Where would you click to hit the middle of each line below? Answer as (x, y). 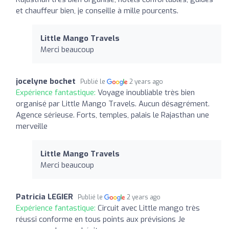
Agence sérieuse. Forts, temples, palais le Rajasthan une (112, 115)
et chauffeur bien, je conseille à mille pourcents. (97, 10)
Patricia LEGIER (44, 197)
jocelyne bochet (46, 81)
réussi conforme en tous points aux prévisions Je (100, 219)
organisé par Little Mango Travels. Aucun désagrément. (113, 104)
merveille (32, 126)
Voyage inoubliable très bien (146, 92)
